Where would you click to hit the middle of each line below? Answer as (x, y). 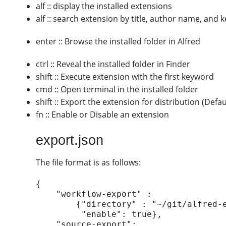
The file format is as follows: (89, 163)
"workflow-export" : (46, 194)
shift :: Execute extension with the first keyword (125, 76)
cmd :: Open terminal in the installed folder (117, 89)
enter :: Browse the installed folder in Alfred (118, 41)
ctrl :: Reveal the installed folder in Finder (113, 64)
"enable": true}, (59, 214)
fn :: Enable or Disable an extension (103, 114)
